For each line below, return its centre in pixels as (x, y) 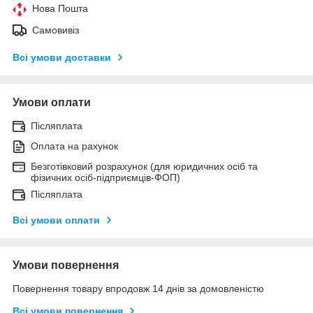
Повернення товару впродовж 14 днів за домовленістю (138, 288)
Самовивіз (56, 30)
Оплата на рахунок (74, 146)
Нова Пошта (60, 8)
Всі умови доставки (62, 57)
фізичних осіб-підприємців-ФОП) (105, 177)
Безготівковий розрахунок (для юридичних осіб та (144, 166)
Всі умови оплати (56, 220)
